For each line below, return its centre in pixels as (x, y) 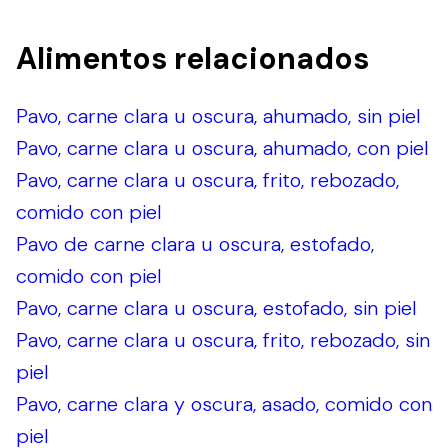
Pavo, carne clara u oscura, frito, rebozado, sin (223, 340)
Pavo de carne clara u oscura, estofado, (195, 244)
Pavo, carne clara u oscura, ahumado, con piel (222, 148)
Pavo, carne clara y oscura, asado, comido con (224, 404)
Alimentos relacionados (192, 59)
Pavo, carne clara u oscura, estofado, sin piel (216, 308)
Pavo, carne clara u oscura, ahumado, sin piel (218, 116)
